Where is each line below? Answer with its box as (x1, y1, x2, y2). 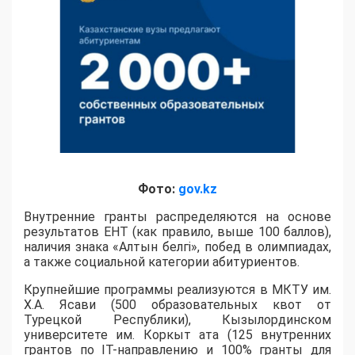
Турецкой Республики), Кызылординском (24, 312, 331, 328)
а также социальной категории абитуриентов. (24, 254, 300, 270)
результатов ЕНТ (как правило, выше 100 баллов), (24, 224, 331, 240)
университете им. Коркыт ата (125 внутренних (24, 327, 331, 343)
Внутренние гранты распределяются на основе (24, 209, 331, 225)
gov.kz (178, 181, 217, 197)
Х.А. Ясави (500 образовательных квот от (24, 297, 331, 313)
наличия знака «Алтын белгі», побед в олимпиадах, (24, 239, 331, 255)
